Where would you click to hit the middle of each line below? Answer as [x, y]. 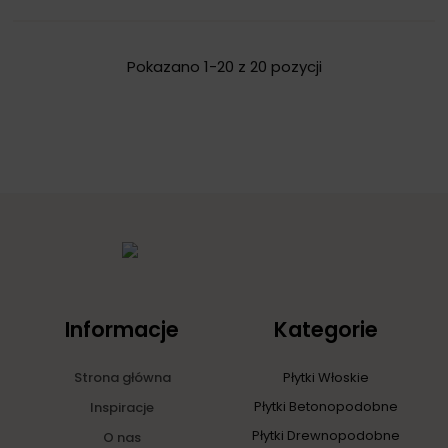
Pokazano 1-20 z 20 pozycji [224, 66]
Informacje [122, 329]
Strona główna [122, 377]
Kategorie [326, 329]
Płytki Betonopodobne [326, 406]
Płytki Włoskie [326, 377]
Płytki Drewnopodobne [326, 435]
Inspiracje [122, 407]
